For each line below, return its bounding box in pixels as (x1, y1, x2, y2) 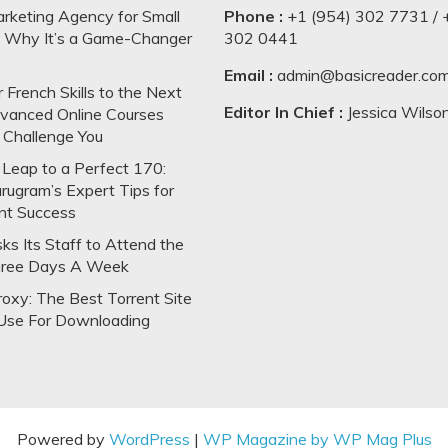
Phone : (224, 5, 283, 26)
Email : (224, 64, 277, 85)
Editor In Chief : (224, 101, 343, 122)
